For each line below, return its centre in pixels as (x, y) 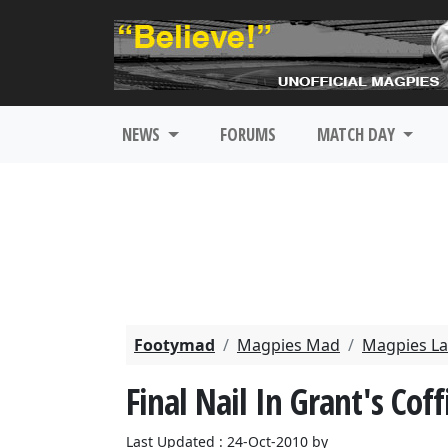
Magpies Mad (288, 345)
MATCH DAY (357, 134)
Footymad (174, 345)
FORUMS (247, 134)
